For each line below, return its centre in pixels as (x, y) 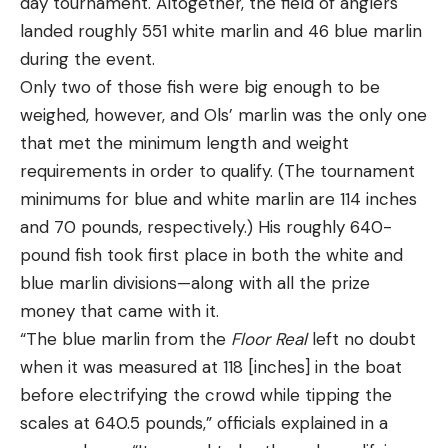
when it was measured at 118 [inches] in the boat (211, 366)
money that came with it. (119, 310)
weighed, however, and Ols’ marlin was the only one (223, 114)
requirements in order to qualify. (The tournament (217, 170)
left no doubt (361, 338)
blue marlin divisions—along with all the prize (195, 282)
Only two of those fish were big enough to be (200, 86)
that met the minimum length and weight (184, 142)
